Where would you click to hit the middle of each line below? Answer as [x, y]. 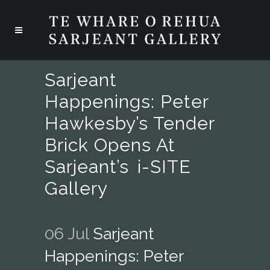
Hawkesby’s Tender [130, 123]
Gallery [76, 188]
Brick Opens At [110, 145]
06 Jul [67, 234]
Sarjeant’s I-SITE [118, 167]
